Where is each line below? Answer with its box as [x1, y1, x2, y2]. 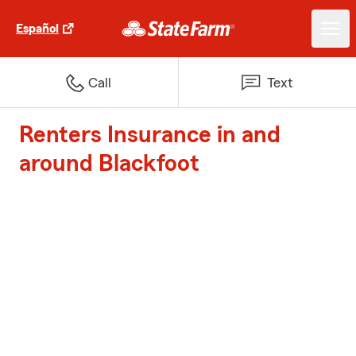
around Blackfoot [19, 152, 199, 176]
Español [16, 22, 59, 35]
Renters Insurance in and [19, 123, 281, 147]
